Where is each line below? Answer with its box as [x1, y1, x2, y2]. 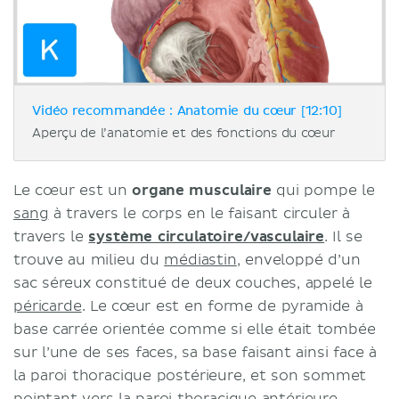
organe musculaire [132, 181, 272, 199]
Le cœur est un [13, 181, 132, 199]
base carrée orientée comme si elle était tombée [13, 320, 376, 338]
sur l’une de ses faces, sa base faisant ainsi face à [13, 343, 377, 362]
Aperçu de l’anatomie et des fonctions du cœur [32, 125, 335, 141]
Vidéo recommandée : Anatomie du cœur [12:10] [32, 104, 342, 118]
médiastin [164, 250, 237, 269]
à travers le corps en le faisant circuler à [48, 204, 350, 223]
